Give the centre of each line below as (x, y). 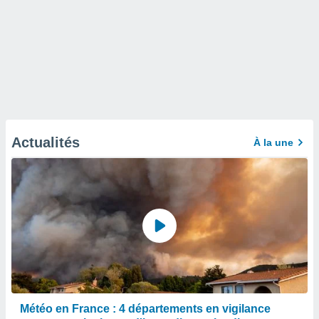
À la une (273, 142)
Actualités (46, 142)
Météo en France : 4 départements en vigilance (145, 309)
